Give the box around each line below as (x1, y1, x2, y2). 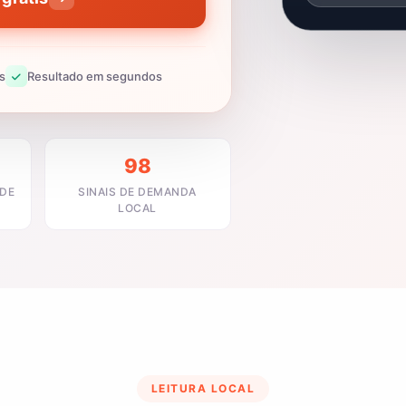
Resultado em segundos (26, 68, 162, 83)
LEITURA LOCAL (150, 382, 256, 395)
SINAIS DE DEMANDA (78, 185, 197, 198)
